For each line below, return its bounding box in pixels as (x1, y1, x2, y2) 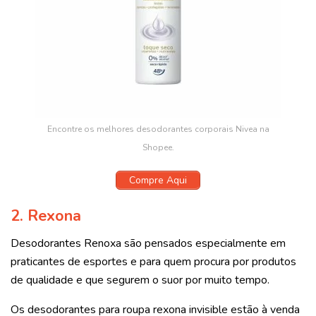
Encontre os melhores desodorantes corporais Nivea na (47, 123, 269, 135)
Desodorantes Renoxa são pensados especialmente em (11, 235, 286, 251)
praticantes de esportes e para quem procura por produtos (11, 253, 296, 269)
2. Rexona (11, 205, 81, 227)
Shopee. (142, 141, 174, 153)
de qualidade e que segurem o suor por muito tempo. (11, 272, 269, 288)
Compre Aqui (129, 173, 187, 187)
